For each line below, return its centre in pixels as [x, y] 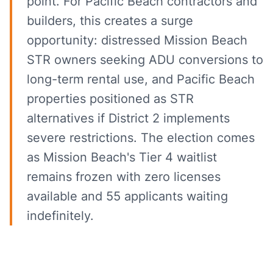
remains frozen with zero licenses [124, 177]
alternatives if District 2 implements [128, 118]
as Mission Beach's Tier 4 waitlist [122, 157]
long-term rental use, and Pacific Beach [141, 79]
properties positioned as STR [110, 99]
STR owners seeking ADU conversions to [145, 60]
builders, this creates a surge [110, 21]
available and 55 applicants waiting [127, 196]
